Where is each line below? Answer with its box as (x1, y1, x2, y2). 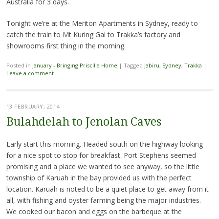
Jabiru (144, 62, 159, 69)
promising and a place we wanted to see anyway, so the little (6, 162, 199, 172)
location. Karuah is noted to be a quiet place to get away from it (6, 184, 209, 194)
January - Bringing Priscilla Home (32, 62, 117, 69)
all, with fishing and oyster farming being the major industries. (6, 196, 201, 205)
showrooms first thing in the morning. (6, 41, 126, 51)
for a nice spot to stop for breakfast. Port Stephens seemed (6, 151, 196, 160)
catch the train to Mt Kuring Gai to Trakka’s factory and (6, 30, 180, 40)
